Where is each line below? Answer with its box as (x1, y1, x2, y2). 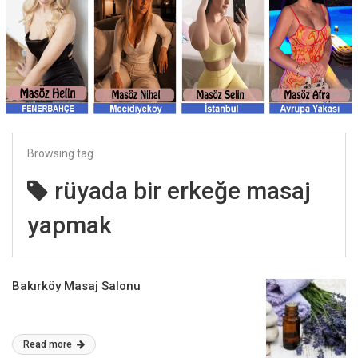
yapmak (27, 211, 112, 239)
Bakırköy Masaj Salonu (12, 279, 141, 293)
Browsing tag (27, 147, 93, 160)
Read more (23, 339, 74, 350)
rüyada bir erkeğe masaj (54, 177, 311, 205)
